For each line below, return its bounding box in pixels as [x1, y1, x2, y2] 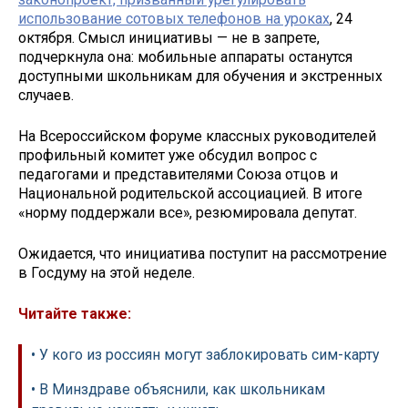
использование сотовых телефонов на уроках [18, 10, 330, 28]
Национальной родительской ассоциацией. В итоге [18, 185, 362, 203]
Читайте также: [18, 304, 131, 322]
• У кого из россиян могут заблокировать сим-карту [31, 346, 379, 364]
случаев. [18, 87, 74, 105]
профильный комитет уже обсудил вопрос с [18, 147, 317, 165]
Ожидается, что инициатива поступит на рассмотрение [18, 244, 387, 262]
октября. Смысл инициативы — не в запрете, [18, 29, 320, 47]
